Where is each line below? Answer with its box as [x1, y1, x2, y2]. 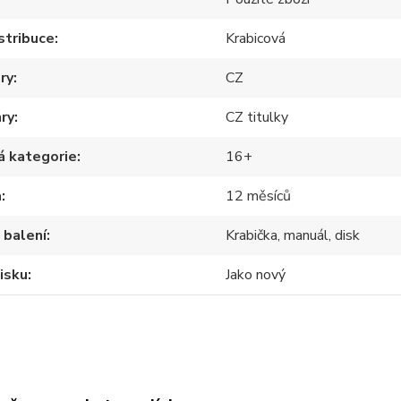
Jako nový [226, 265, 286, 285]
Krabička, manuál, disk [226, 226, 361, 245]
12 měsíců [226, 186, 292, 206]
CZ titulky [226, 107, 289, 127]
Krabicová [226, 29, 286, 48]
